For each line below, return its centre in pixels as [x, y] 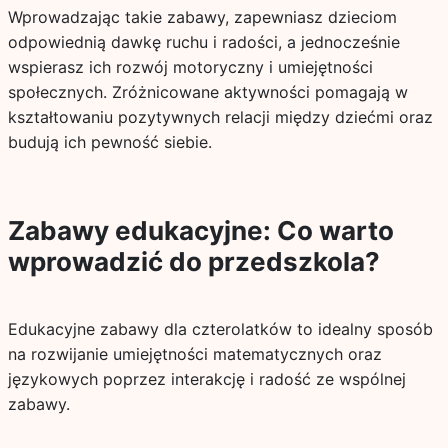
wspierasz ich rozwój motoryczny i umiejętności [190, 67]
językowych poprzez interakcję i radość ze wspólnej [206, 379]
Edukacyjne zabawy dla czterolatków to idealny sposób [220, 329]
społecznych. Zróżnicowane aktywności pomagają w [207, 92]
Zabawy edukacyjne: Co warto [200, 230]
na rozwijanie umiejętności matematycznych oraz [194, 354]
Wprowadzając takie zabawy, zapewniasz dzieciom [202, 17]
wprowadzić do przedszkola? [193, 261]
